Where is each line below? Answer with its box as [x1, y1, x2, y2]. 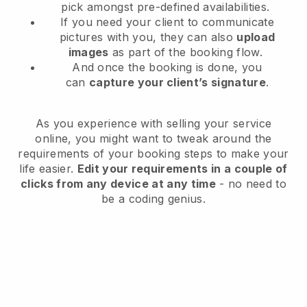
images [68, 45, 109, 59]
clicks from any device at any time [20, 176, 216, 191]
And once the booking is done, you [72, 60, 262, 74]
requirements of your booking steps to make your [18, 146, 289, 160]
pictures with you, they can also [59, 29, 237, 44]
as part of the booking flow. [108, 45, 267, 59]
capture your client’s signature [89, 75, 266, 89]
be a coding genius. [101, 191, 206, 206]
